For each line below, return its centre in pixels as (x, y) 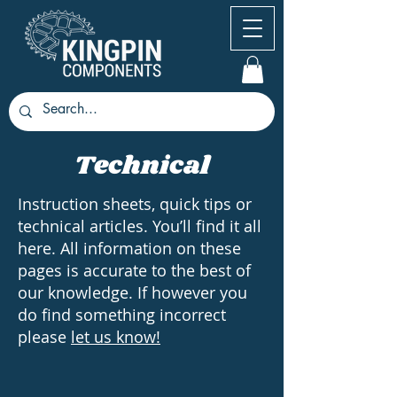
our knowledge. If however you (132, 293)
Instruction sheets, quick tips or (135, 204)
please (44, 337)
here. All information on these (129, 249)
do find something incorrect (122, 315)
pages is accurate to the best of (134, 271)
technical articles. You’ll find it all (140, 226)
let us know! (116, 337)
